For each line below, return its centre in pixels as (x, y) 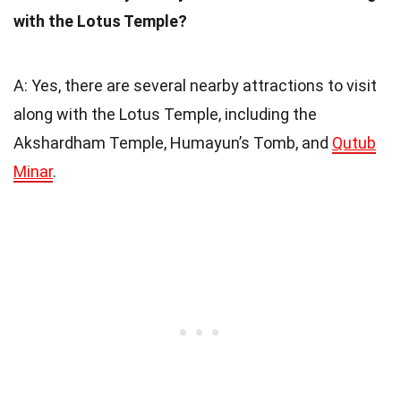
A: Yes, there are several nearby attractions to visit (195, 85)
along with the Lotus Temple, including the (165, 114)
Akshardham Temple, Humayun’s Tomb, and (173, 142)
